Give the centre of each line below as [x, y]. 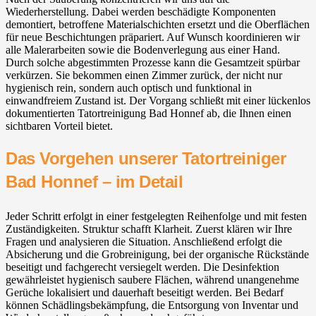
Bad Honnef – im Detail [95, 182]
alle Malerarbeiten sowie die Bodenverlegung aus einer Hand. [143, 50]
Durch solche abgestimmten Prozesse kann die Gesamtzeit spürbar [153, 63]
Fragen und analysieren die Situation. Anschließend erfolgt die [144, 242]
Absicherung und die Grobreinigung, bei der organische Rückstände [157, 255]
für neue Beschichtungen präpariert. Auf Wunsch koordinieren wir [153, 37]
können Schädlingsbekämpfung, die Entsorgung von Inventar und [152, 305]
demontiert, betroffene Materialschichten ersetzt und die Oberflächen [158, 25]
